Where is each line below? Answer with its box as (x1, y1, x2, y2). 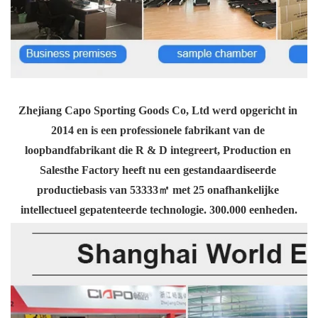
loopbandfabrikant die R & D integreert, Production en (24, 143, 291, 158)
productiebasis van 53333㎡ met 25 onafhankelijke (36, 183, 279, 197)
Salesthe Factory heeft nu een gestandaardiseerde (39, 163, 276, 177)
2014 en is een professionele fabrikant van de (50, 124, 265, 138)
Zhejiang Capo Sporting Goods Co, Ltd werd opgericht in (18, 104, 297, 118)
